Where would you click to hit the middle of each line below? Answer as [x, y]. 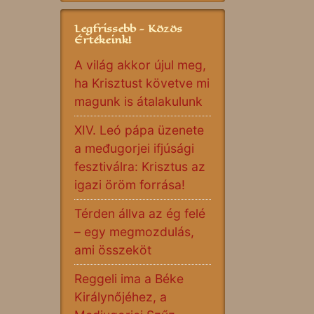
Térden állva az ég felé [140, 213]
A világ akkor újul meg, [140, 65]
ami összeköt [113, 250]
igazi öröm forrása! [130, 185]
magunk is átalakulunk [138, 101]
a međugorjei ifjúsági [134, 148]
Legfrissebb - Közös [128, 28]
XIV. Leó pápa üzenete [139, 130]
